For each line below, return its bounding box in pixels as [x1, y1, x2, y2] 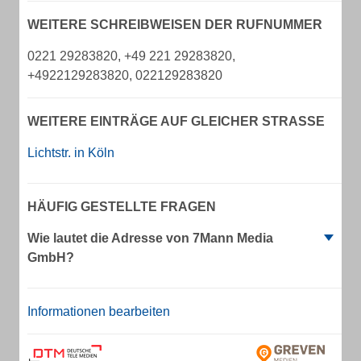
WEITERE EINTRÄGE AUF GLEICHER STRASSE [27, 114, 316, 128]
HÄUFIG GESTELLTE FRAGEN [27, 200, 216, 214]
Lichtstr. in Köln [27, 146, 114, 160]
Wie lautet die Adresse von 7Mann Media [27, 231, 273, 245]
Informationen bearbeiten [27, 305, 170, 318]
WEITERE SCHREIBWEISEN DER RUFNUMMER [27, 18, 322, 31]
